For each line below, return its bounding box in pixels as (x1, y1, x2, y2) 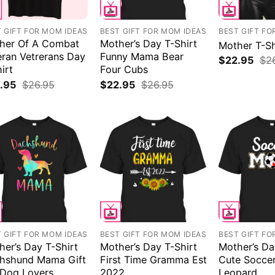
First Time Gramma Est (99, 253, 207, 266)
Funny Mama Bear (99, 50, 184, 63)
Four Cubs (99, 63, 148, 76)
